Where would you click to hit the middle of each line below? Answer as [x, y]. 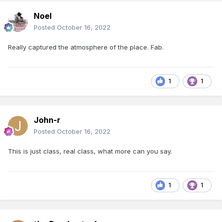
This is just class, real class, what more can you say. [91, 151]
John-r [47, 120]
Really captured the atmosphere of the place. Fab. [86, 47]
